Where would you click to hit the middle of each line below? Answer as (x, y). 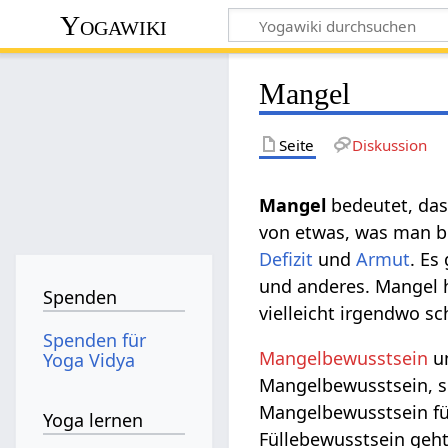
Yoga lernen (93, 420)
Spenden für (95, 339)
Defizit (286, 258)
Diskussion (389, 144)
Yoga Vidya (89, 359)
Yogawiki (114, 25)
